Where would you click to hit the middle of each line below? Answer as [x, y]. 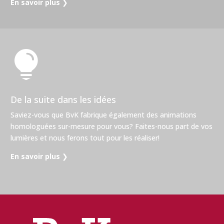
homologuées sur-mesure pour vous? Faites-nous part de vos [111, 126]
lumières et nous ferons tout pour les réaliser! [85, 137]
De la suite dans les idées [63, 99]
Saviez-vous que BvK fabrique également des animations [103, 114]
